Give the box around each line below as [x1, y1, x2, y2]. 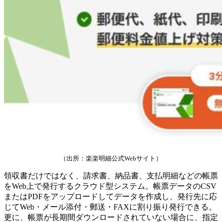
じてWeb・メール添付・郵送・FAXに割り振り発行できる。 [4, 203, 217, 212]
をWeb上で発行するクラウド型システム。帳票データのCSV [4, 182, 217, 191]
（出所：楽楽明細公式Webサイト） [60, 155, 162, 163]
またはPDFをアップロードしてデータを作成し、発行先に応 [4, 192, 217, 201]
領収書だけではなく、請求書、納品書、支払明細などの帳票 [4, 171, 218, 180]
